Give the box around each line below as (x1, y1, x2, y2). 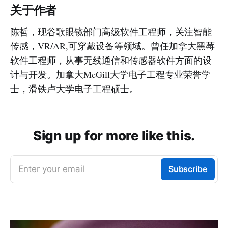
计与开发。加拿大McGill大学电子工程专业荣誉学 (10, 68, 211, 80)
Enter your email (18, 163, 84, 174)
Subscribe (168, 163, 207, 174)
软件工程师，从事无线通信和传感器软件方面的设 (10, 53, 212, 66)
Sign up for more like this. (33, 127, 195, 144)
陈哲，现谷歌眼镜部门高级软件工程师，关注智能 (10, 25, 212, 38)
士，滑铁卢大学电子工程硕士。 (10, 82, 138, 95)
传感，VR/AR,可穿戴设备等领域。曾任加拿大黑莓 (10, 39, 215, 52)
